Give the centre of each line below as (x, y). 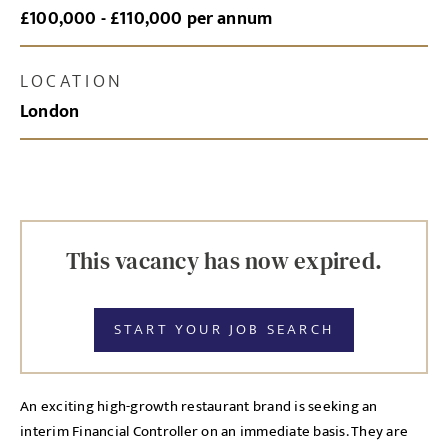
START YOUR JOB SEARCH (224, 329)
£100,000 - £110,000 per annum (146, 19)
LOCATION (72, 82)
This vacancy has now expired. (224, 261)
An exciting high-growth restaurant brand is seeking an (199, 406)
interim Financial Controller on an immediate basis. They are (214, 431)
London (50, 112)
